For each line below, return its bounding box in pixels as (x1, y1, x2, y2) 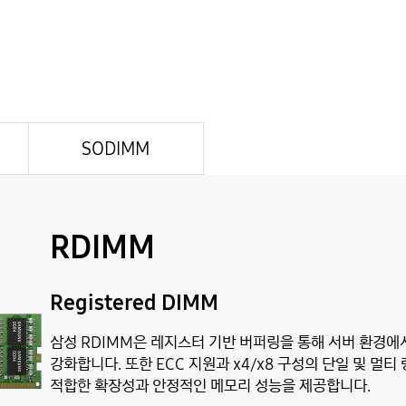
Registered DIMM (50, 287, 218, 317)
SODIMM (82, 136, 150, 160)
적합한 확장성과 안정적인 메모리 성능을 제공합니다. (50, 374, 371, 397)
